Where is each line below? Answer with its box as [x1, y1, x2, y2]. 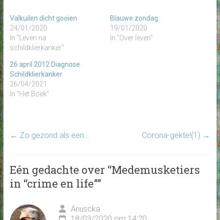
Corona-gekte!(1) [142, 130, 203, 140]
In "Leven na [9, 33, 46, 42]
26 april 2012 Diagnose [9, 60, 80, 68]
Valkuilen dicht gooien [9, 14, 77, 22]
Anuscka [70, 204, 100, 214]
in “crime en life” [9, 176, 97, 191]
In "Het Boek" [9, 89, 49, 98]
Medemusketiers [111, 162, 200, 177]
